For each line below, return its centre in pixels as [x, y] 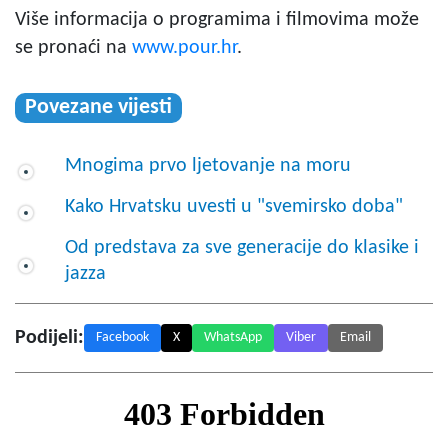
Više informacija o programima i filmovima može [217, 19]
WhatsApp [233, 337]
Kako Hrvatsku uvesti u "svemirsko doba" [234, 206]
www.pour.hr [184, 47]
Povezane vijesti [98, 107]
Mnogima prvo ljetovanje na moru [208, 165]
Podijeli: [49, 337]
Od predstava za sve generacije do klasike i [242, 247]
